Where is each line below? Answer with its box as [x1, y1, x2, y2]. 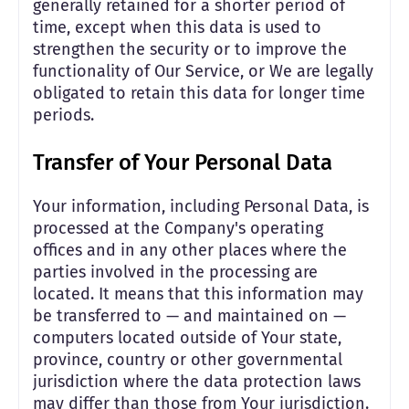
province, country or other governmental [33, 350, 342, 370]
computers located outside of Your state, [33, 328, 341, 348]
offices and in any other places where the [33, 240, 347, 260]
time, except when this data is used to [33, 17, 321, 37]
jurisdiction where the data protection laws [33, 372, 361, 392]
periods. [33, 105, 94, 125]
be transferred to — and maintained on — [33, 306, 346, 326]
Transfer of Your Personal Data [33, 150, 332, 175]
